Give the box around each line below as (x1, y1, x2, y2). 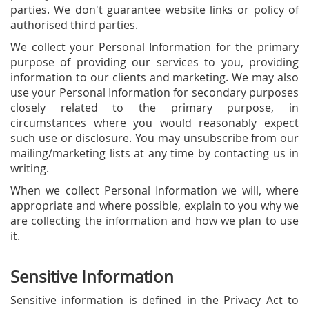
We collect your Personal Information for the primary (10, 39, 299, 54)
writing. (10, 160, 49, 176)
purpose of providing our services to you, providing (10, 54, 299, 70)
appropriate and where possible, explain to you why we (10, 197, 299, 213)
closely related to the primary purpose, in (10, 99, 299, 115)
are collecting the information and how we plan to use (10, 212, 299, 228)
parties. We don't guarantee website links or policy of (10, 1, 299, 17)
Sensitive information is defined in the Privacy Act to (10, 292, 299, 308)
